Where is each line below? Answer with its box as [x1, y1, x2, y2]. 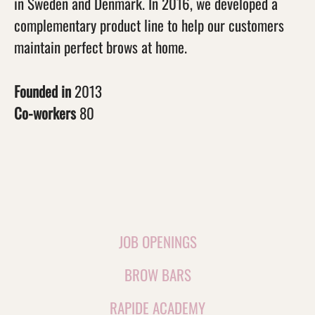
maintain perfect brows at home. [14, 36, 187, 58]
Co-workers [14, 102, 79, 124]
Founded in [14, 80, 75, 102]
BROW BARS [124, 264, 191, 285]
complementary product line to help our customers [14, 14, 284, 36]
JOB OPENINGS [118, 231, 197, 252]
